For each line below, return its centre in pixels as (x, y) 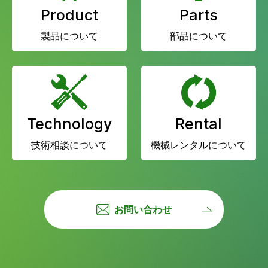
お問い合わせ (143, 209)
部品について (199, 36)
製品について (69, 36)
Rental (199, 124)
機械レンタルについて (199, 145)
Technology (69, 124)
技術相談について (69, 145)
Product (69, 15)
